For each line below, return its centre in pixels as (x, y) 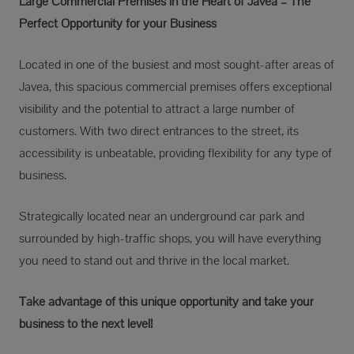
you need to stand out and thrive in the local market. (154, 260)
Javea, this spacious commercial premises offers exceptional (175, 86)
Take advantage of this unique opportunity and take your (166, 301)
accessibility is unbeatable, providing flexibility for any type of (175, 153)
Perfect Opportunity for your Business (118, 23)
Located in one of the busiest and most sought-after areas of (177, 64)
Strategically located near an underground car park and (162, 216)
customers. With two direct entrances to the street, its (159, 130)
